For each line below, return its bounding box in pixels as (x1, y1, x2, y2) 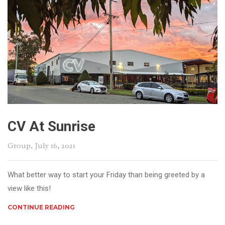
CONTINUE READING (8, 203, 75, 211)
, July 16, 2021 (31, 141, 75, 151)
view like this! (8, 184, 51, 193)
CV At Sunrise (8, 118, 95, 135)
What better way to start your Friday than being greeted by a (8, 170, 205, 180)
